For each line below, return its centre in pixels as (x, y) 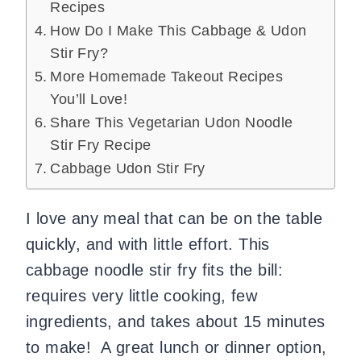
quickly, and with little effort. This (148, 244)
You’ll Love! (89, 99)
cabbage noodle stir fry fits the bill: (155, 270)
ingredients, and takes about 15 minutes (176, 321)
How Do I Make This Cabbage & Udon (178, 30)
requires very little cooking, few (142, 295)
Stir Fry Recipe (101, 145)
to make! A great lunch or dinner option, (176, 347)
